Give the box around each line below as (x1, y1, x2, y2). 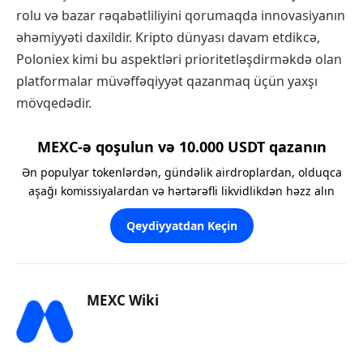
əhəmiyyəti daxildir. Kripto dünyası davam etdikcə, (16, 28, 320, 47)
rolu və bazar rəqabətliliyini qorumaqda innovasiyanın (16, 6, 345, 25)
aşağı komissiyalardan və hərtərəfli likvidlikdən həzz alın (28, 182, 335, 199)
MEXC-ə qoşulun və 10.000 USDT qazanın (36, 136, 327, 156)
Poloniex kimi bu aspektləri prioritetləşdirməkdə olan (16, 50, 342, 69)
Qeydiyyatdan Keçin (126, 217, 237, 233)
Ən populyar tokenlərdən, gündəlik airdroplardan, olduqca (21, 164, 342, 180)
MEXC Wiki (87, 290, 159, 310)
